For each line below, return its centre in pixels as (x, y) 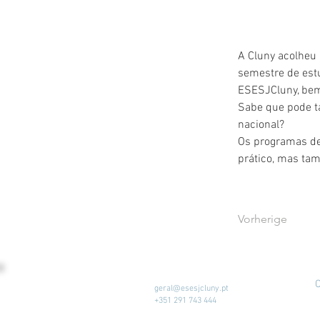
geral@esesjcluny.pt (191, 289)
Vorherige (262, 219)
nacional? (261, 125)
